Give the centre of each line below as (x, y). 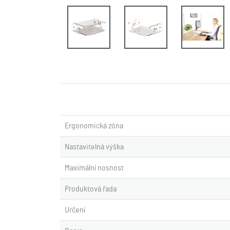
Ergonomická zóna (94, 126)
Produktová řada (91, 189)
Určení (75, 210)
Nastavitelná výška (94, 147)
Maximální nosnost (94, 168)
